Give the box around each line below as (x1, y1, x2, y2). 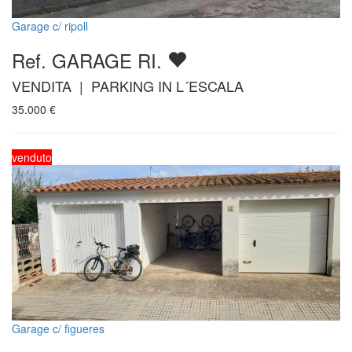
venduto (12, 148, 52, 165)
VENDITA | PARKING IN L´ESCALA (12, 75, 244, 96)
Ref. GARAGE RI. (12, 46, 167, 74)
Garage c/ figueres (12, 320, 104, 336)
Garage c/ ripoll (12, 17, 88, 34)
